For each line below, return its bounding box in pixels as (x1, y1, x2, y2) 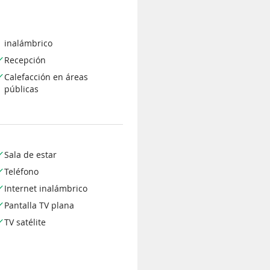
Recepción (4, 54, 46, 66)
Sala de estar (4, 148, 57, 160)
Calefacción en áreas (4, 71, 88, 83)
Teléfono (4, 165, 39, 177)
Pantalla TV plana (4, 199, 74, 211)
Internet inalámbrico (4, 182, 87, 194)
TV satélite (4, 216, 46, 228)
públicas (4, 83, 39, 95)
